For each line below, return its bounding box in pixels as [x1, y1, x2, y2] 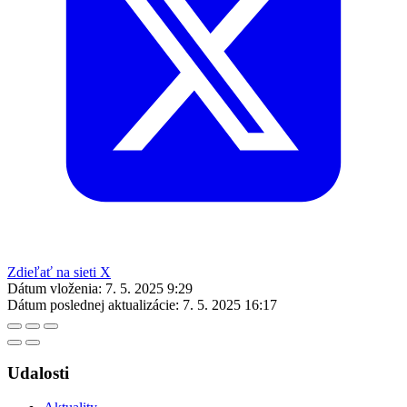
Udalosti [7, 362, 69, 382]
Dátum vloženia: [7, 280, 102, 296]
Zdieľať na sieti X [7, 263, 111, 280]
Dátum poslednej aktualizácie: [7, 296, 179, 313]
